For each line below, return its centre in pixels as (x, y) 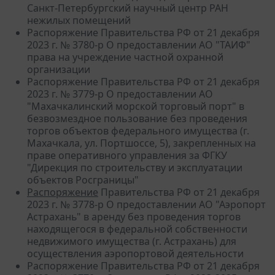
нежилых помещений (79, 20)
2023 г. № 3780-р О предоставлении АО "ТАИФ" (139, 45)
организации (59, 69)
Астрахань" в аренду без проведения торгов (134, 216)
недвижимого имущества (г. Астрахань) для (132, 241)
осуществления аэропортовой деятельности (135, 253)
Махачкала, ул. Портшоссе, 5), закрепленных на (141, 143)
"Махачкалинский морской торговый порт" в (136, 106)
